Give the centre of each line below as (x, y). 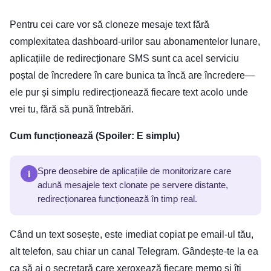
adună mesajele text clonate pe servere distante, (133, 185)
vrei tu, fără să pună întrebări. (72, 109)
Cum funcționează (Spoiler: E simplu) (95, 136)
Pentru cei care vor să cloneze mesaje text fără (109, 25)
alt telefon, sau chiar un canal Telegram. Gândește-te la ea (134, 252)
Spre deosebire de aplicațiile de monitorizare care (134, 171)
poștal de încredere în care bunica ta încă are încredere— (132, 76)
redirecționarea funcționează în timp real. (117, 199)
